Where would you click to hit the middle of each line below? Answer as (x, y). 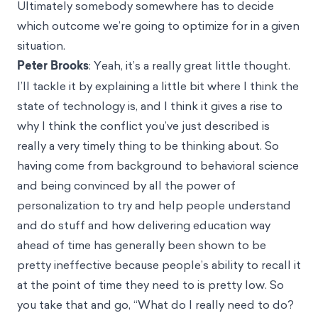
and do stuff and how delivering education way (144, 225)
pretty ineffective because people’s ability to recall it (159, 264)
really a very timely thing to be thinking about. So (148, 145)
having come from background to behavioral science (158, 165)
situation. (41, 45)
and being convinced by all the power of (126, 185)
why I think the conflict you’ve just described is (143, 125)
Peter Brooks (53, 65)
